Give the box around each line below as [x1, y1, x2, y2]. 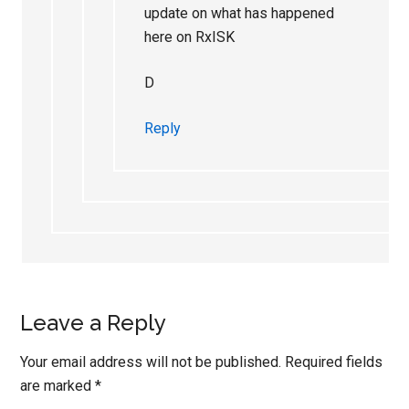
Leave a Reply [20, 309, 167, 336]
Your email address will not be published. [20, 352, 282, 371]
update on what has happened [144, 4, 335, 22]
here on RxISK [144, 27, 236, 46]
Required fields [285, 352, 383, 371]
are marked [20, 376, 96, 394]
